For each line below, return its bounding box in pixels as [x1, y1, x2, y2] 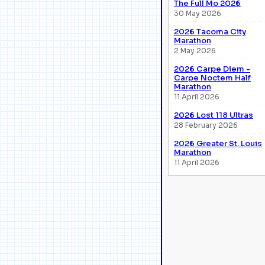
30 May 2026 [174, 8, 221, 18]
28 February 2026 [174, 120, 238, 130]
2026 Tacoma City [174, 26, 246, 37]
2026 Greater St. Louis [174, 138, 262, 148]
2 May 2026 [174, 46, 216, 55]
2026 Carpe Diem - [174, 63, 250, 74]
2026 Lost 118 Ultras [174, 109, 253, 120]
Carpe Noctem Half [174, 72, 251, 83]
